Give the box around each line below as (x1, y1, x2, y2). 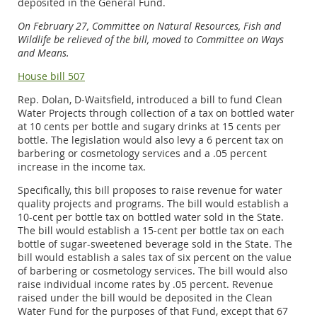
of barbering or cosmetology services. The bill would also (18, 263, 287, 277)
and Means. (18, 45, 69, 59)
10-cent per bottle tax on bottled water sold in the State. (18, 209, 284, 224)
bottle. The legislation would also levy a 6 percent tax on (18, 132, 284, 146)
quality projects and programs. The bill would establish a (18, 196, 289, 210)
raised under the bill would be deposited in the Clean (18, 290, 272, 304)
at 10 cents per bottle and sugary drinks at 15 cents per (18, 119, 281, 133)
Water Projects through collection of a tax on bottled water (18, 105, 294, 120)
